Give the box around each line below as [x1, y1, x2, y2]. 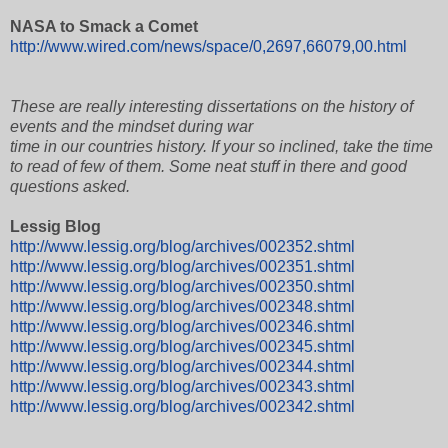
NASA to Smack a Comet [10, 17, 198, 35]
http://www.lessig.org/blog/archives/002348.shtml [10, 297, 355, 315]
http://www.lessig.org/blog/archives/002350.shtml [10, 277, 355, 295]
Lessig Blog [10, 217, 101, 235]
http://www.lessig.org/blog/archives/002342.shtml [10, 397, 355, 415]
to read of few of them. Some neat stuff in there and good [10, 157, 407, 175]
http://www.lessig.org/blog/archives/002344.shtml [10, 357, 355, 375]
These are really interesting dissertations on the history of [10, 97, 413, 115]
